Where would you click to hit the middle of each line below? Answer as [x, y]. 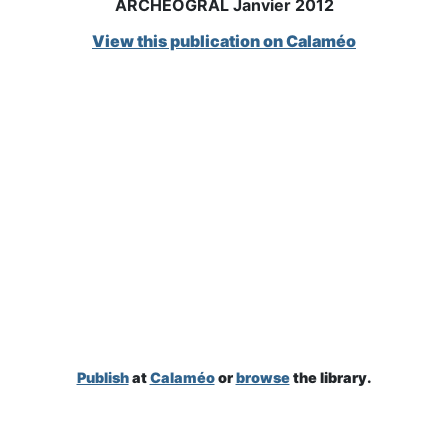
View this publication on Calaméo [224, 41]
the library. [330, 377]
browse [262, 377]
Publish [102, 377]
